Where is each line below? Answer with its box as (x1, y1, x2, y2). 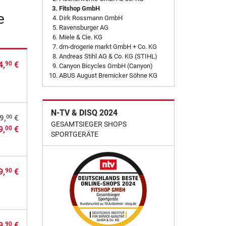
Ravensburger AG (59, 24, 108, 32)
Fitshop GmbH (59, 5, 100, 13)
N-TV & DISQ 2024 (50, 108, 118, 118)
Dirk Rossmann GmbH (59, 14, 123, 22)
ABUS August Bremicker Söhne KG (59, 72, 157, 80)
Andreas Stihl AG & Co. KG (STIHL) (59, 52, 157, 61)
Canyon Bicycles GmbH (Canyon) (59, 62, 153, 70)
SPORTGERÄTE (50, 130, 98, 139)
